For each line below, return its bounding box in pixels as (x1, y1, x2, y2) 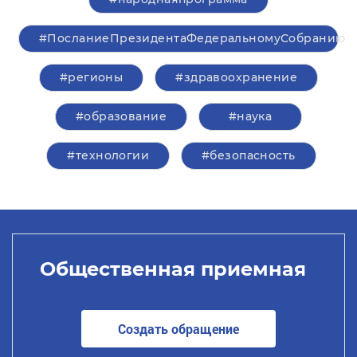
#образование (75, 109, 167, 124)
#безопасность (202, 148, 296, 163)
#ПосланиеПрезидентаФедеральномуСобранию (39, 31, 346, 45)
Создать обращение (118, 320, 239, 337)
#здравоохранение (175, 70, 298, 84)
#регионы (59, 70, 124, 84)
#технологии (67, 148, 150, 163)
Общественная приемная (39, 257, 306, 280)
